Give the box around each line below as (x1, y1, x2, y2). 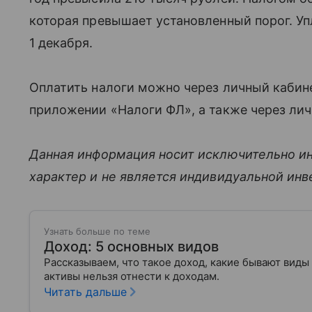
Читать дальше (44, 285, 127, 299)
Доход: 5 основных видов (44, 238, 219, 255)
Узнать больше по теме (44, 226, 150, 237)
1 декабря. (29, 36, 93, 50)
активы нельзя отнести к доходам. (44, 270, 231, 283)
